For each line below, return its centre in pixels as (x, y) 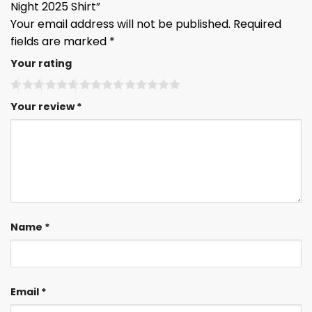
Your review (44, 107)
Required (257, 24)
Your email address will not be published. (120, 24)
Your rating (41, 64)
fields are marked (60, 42)
